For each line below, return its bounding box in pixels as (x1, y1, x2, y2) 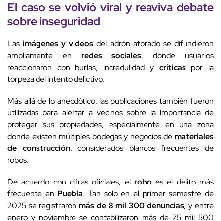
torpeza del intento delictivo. (7, 74, 105, 85)
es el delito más (151, 177, 214, 187)
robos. (7, 155, 29, 166)
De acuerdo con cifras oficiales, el (7, 177, 134, 187)
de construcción (7, 143, 70, 154)
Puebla (57, 188, 83, 199)
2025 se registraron (7, 200, 79, 211)
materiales (175, 131, 214, 142)
